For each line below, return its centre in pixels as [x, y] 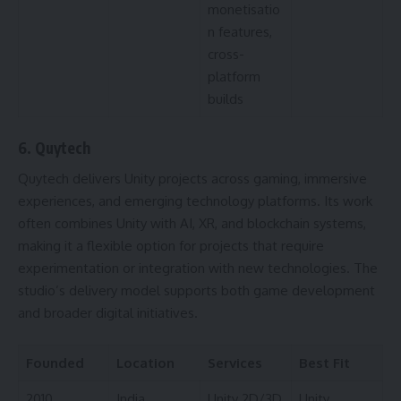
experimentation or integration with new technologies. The [198, 269]
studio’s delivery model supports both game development [196, 291]
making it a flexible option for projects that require [171, 246]
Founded [55, 363]
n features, [239, 32]
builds [225, 99]
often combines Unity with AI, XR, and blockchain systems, [192, 224]
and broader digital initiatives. [108, 313]
